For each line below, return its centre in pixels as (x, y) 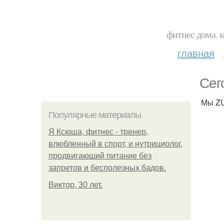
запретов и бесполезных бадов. (107, 168)
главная (196, 53)
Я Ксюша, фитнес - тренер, (98, 132)
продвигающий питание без (100, 156)
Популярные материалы (95, 115)
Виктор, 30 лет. (75, 185)
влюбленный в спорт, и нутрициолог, (115, 144)
